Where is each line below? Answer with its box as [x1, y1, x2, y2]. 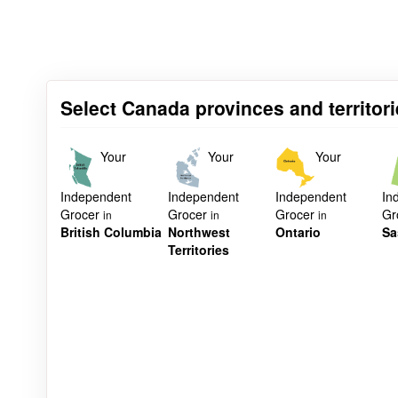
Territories [167, 241, 229, 259]
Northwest [167, 223, 230, 242]
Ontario [275, 223, 321, 242]
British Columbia [60, 223, 162, 242]
